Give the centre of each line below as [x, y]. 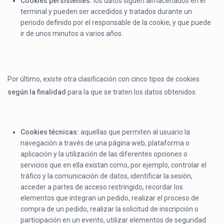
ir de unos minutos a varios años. [72, 34]
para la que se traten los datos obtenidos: [132, 92]
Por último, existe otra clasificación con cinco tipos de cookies [104, 79]
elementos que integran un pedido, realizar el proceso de [110, 198]
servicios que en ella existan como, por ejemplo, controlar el [114, 165]
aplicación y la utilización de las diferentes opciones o [104, 154]
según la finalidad [37, 92]
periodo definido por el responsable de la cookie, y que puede [116, 23]
